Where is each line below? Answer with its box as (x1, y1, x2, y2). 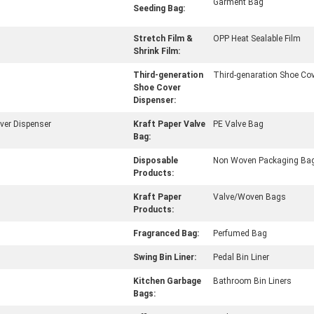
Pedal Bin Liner (213, 252, 269, 262)
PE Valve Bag (213, 119, 264, 129)
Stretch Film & (133, 34, 193, 43)
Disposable (133, 156, 178, 165)
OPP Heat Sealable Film (213, 34, 301, 43)
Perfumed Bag (213, 228, 267, 238)
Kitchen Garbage (133, 276, 201, 286)
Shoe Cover (133, 83, 181, 93)
